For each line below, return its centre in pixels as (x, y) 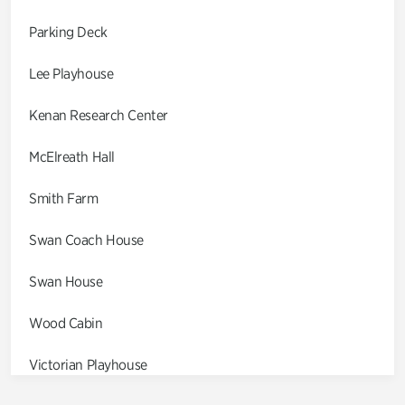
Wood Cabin (66, 323)
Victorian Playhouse (88, 364)
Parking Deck (68, 32)
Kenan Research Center (99, 115)
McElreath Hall (72, 156)
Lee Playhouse (71, 73)
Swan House (66, 281)
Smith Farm (64, 198)
